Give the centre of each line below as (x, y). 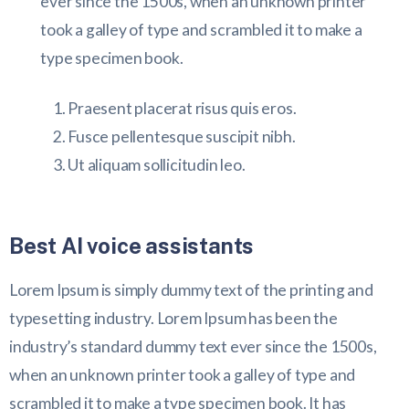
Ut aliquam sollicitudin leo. (157, 165)
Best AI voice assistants (132, 246)
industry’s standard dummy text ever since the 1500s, (193, 347)
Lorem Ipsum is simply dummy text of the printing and (191, 290)
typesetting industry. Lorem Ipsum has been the (173, 319)
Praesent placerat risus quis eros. (182, 109)
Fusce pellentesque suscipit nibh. (182, 137)
